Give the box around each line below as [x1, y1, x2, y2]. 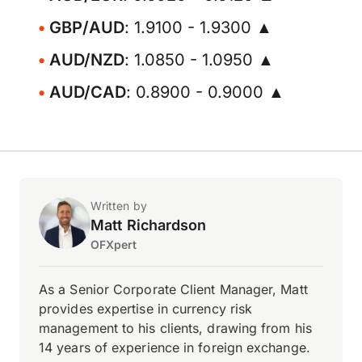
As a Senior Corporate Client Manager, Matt [39, 281, 308, 297]
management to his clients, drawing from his [39, 320, 312, 336]
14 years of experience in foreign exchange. [39, 339, 310, 356]
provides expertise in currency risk [39, 301, 253, 317]
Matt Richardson [90, 217, 207, 234]
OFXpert [90, 238, 137, 251]
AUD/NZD [49, 50, 124, 69]
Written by [90, 199, 147, 213]
